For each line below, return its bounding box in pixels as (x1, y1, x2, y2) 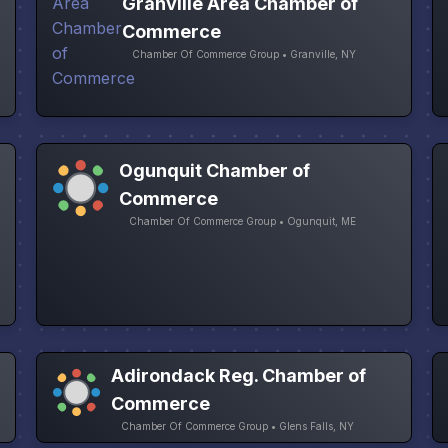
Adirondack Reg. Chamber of (110, 364, 366, 386)
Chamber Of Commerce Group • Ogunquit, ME (129, 214, 357, 227)
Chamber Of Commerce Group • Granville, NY (131, 47, 356, 60)
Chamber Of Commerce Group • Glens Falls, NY (120, 419, 354, 432)
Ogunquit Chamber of (119, 159, 311, 181)
